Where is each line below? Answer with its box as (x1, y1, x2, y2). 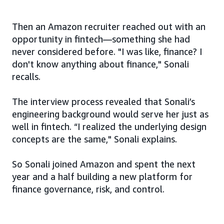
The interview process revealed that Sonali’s (12, 96, 195, 107)
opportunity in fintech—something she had (12, 33, 190, 45)
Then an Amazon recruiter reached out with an (12, 21, 205, 32)
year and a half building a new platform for (12, 171, 192, 182)
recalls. (12, 71, 40, 82)
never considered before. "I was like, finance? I (12, 46, 202, 57)
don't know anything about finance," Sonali (12, 58, 189, 70)
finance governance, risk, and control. (12, 183, 164, 195)
